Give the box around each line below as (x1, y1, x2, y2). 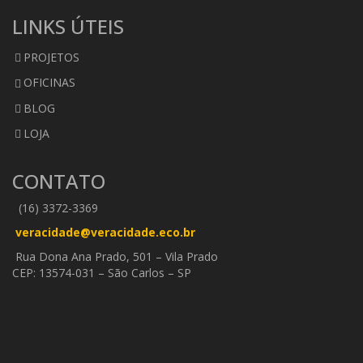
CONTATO (12, 168, 105, 194)
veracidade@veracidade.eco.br (15, 224, 195, 240)
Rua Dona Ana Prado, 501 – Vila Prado (12, 249, 218, 264)
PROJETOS (23, 49, 79, 65)
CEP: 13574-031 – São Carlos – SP (12, 265, 191, 280)
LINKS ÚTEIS (12, 13, 124, 40)
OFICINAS (23, 75, 75, 91)
